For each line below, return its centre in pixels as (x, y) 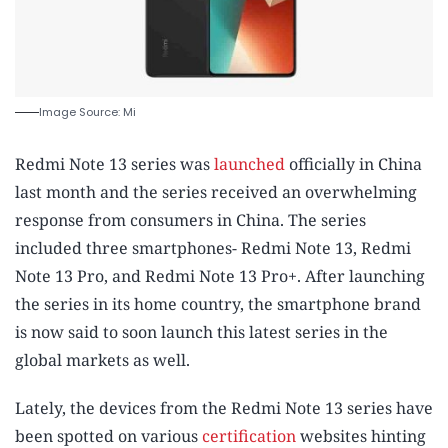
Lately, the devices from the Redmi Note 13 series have (224, 408)
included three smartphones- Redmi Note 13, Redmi (213, 248)
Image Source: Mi (87, 112)
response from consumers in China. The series (190, 220)
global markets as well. (102, 360)
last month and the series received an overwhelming (216, 192)
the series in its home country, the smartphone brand (218, 304)
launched (249, 164)
